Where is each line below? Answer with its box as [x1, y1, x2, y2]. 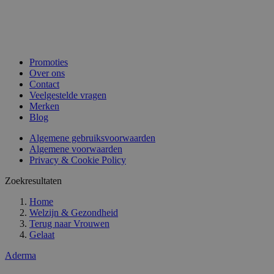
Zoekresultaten [5, 176, 62, 187]
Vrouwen [73, 218, 109, 229]
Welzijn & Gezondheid [29, 207, 118, 218]
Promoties [29, 57, 68, 68]
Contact [29, 79, 59, 90]
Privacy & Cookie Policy [29, 155, 126, 166]
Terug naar [29, 218, 71, 229]
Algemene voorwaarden [29, 144, 122, 155]
